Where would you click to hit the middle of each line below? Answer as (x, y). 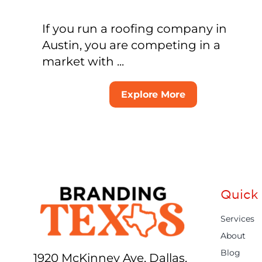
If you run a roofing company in (134, 28)
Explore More (153, 94)
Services (237, 218)
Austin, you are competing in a (131, 45)
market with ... (83, 61)
